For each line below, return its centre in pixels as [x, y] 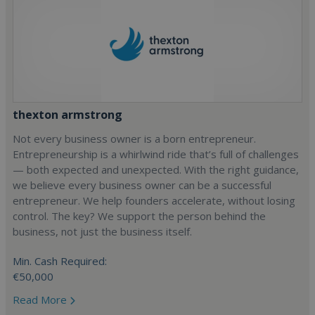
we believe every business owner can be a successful [142, 185]
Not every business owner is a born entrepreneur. [134, 139]
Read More [41, 300]
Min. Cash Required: [60, 261]
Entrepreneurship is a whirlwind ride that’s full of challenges [156, 154]
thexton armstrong [67, 115]
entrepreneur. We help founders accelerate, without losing [154, 200]
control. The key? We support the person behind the [139, 216]
